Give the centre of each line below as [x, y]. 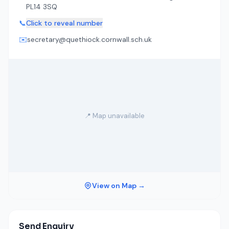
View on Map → [119, 186]
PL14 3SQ [42, 7]
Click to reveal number [64, 23]
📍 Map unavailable [114, 116]
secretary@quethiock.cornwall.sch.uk [89, 39]
